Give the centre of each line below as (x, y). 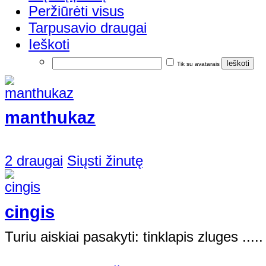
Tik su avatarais (198, 64)
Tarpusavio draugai (88, 27)
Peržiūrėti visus (76, 11)
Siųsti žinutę (105, 161)
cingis (30, 212)
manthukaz (50, 118)
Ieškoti (49, 44)
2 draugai (34, 161)
